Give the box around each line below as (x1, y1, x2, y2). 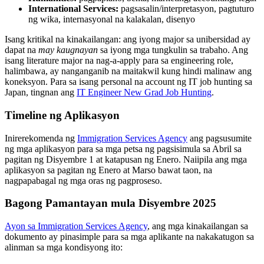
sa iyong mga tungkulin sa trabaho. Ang (98, 45, 248, 55)
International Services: (28, 4, 118, 14)
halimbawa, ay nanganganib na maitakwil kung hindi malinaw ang (5, 66, 252, 77)
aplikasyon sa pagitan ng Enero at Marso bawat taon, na (5, 164, 212, 175)
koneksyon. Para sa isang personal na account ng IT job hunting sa (5, 77, 252, 87)
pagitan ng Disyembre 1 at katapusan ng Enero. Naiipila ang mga (5, 154, 247, 164)
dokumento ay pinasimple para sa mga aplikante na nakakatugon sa (5, 232, 254, 242)
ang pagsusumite (187, 133, 252, 143)
